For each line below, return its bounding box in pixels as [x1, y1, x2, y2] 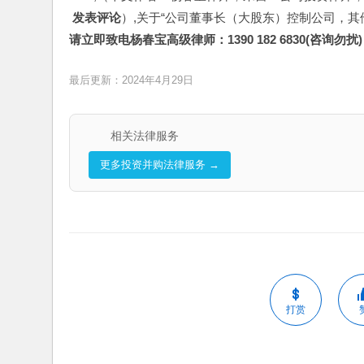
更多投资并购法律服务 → [99, 158, 219, 171]
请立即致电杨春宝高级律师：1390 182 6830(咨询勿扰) [69, 32, 362, 46]
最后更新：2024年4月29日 [69, 73, 193, 86]
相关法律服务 [110, 129, 179, 142]
